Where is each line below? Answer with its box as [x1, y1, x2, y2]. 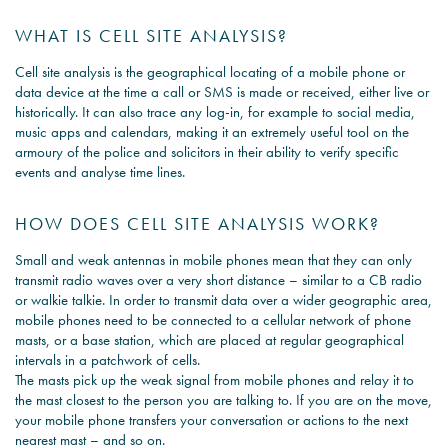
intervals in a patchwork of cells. [15, 350, 200, 371]
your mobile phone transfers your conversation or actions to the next [15, 410, 408, 431]
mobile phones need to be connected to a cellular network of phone [15, 310, 411, 331]
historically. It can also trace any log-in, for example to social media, [15, 102, 415, 123]
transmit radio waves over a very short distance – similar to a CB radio [15, 270, 422, 291]
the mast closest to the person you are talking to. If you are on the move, [15, 390, 432, 411]
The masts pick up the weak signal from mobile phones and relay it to [15, 370, 414, 391]
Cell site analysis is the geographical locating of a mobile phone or [15, 62, 405, 83]
